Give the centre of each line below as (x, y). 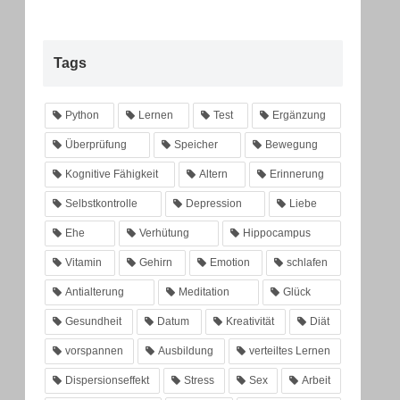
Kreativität (250, 321)
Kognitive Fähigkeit (112, 174)
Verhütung (164, 233)
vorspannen (94, 350)
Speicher (196, 144)
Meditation (204, 292)
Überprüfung (96, 144)
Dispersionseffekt (107, 380)
